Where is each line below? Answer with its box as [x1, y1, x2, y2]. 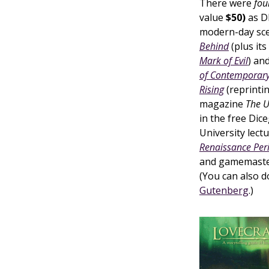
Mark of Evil [199, 54, 248, 67]
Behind [199, 40, 229, 53]
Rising [199, 83, 224, 96]
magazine [199, 97, 246, 110]
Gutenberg [199, 184, 249, 197]
